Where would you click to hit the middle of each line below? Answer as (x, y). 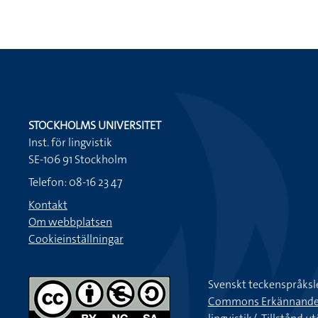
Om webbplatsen (70, 222)
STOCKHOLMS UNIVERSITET (95, 125)
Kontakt (48, 205)
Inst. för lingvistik (70, 142)
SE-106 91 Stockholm (78, 159)
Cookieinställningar (76, 239)
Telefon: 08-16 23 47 (75, 182)
